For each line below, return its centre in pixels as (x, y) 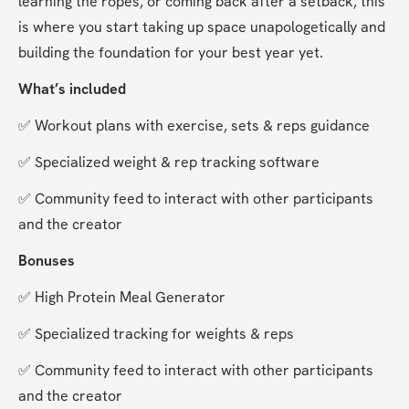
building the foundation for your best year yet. (171, 53)
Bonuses (47, 261)
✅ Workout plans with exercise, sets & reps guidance (194, 126)
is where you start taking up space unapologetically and (202, 27)
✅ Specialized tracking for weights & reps (156, 334)
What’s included (72, 89)
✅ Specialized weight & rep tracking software (169, 163)
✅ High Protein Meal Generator (122, 298)
